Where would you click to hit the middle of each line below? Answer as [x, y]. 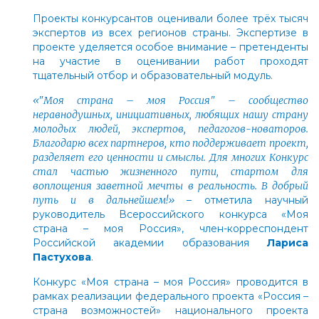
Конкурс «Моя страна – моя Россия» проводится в [171, 282]
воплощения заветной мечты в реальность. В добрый [171, 185]
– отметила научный [241, 200]
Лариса [288, 242]
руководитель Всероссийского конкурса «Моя [171, 214]
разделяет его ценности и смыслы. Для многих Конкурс [171, 157]
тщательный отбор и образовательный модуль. [153, 75]
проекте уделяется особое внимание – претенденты [171, 47]
